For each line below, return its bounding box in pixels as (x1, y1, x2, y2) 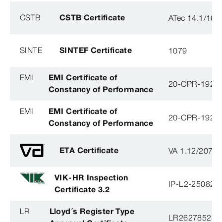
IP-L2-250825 (168, 178, 220, 189)
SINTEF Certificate (59, 45, 132, 55)
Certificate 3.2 (55, 184, 110, 194)
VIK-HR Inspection (55, 172, 128, 182)
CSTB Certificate (59, 12, 125, 22)
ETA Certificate (59, 145, 118, 155)
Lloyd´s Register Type (49, 206, 134, 216)
